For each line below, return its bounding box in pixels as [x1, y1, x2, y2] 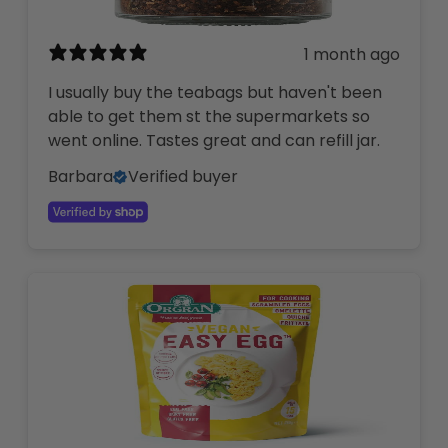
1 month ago [304, 43, 400, 67]
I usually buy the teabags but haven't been [48, 80, 382, 104]
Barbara [48, 164, 113, 188]
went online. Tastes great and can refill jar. [48, 128, 380, 152]
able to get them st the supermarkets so [48, 104, 370, 128]
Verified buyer [128, 164, 238, 188]
